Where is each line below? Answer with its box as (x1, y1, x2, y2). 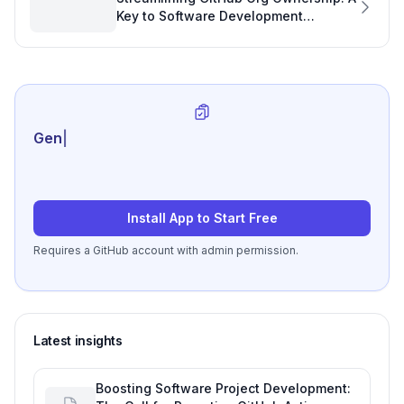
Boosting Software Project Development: (96, 381, 351, 397)
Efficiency (116, 26, 179, 42)
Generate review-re (33, 129, 174, 148)
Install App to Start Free (126, 210, 278, 226)
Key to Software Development (116, 8, 303, 24)
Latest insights (33, 333, 123, 349)
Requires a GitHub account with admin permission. (33, 243, 298, 258)
